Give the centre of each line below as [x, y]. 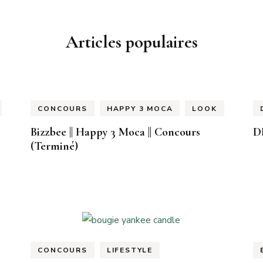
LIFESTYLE [129, 250]
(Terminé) [55, 146]
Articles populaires [131, 42]
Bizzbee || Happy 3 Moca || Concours [116, 132]
